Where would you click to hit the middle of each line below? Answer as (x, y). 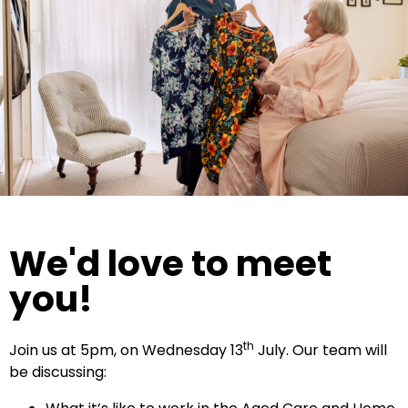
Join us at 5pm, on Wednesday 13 (126, 350)
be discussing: (58, 372)
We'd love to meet (170, 263)
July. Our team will (321, 350)
